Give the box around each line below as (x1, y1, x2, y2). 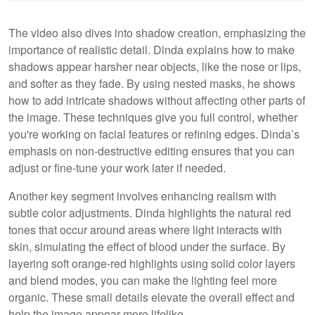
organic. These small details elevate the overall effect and (8, 288, 295, 305)
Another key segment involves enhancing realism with (8, 187, 276, 204)
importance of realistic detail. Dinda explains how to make (8, 41, 295, 58)
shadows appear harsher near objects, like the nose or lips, (8, 58, 301, 75)
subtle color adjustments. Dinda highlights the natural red (8, 204, 291, 221)
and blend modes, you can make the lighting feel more (8, 271, 277, 288)
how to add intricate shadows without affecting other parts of (8, 91, 305, 108)
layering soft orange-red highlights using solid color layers (8, 255, 295, 271)
